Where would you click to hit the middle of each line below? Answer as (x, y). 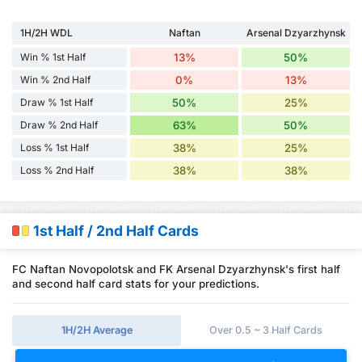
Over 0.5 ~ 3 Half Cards (265, 330)
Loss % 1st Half (55, 148)
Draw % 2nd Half (59, 125)
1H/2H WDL (46, 33)
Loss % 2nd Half (57, 170)
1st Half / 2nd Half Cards (116, 231)
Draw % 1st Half (57, 103)
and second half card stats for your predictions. (136, 284)
